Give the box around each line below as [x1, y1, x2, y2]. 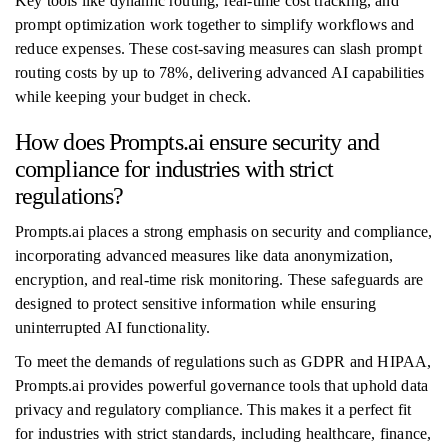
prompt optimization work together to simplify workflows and [15, 16, 415, 33]
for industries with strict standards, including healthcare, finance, [15, 425, 432, 442]
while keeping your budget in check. [15, 88, 252, 105]
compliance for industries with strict [15, 156, 333, 182]
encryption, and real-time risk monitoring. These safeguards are [15, 271, 424, 288]
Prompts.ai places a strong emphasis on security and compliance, [15, 223, 433, 240]
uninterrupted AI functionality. [15, 319, 211, 336]
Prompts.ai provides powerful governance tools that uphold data [15, 377, 429, 394]
